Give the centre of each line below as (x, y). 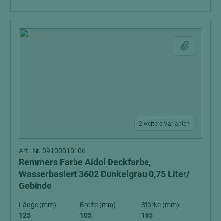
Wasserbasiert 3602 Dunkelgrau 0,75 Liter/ (104, 174)
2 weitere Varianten (164, 124)
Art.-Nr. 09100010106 (52, 151)
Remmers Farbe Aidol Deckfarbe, (85, 162)
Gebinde (35, 185)
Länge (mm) (37, 204)
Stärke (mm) (160, 204)
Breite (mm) (98, 204)
